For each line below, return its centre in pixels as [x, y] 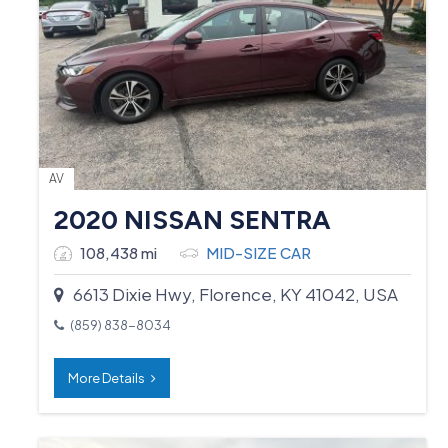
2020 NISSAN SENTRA [193, 219]
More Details [110, 377]
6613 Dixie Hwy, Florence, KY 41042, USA [231, 293]
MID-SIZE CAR [259, 252]
